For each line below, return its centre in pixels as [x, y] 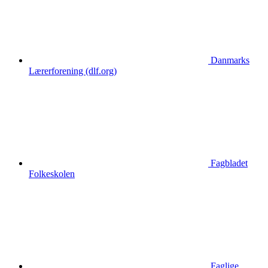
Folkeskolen [52, 173]
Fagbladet [229, 163]
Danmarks [230, 60]
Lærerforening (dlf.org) [73, 71]
